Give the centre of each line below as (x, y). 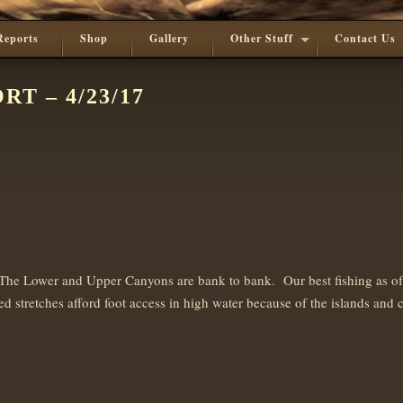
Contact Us (365, 38)
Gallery (169, 38)
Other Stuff (262, 38)
